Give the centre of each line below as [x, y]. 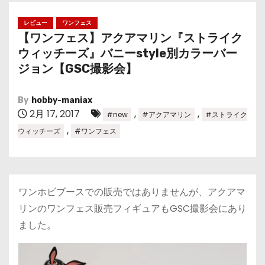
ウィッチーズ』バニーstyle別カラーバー [127, 53]
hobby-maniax [62, 100]
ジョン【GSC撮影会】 [77, 69]
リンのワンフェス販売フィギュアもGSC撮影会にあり [132, 209]
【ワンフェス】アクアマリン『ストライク [130, 38]
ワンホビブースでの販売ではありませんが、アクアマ [132, 192]
